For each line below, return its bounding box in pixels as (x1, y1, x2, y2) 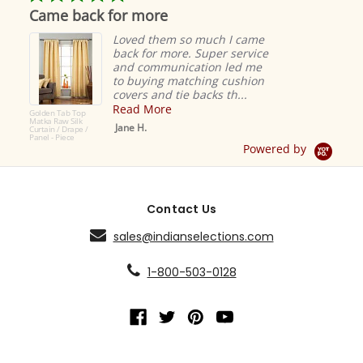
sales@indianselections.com (113, 228, 274, 246)
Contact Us (146, 201, 217, 218)
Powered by (243, 141, 310, 157)
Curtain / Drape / (29, 123, 88, 135)
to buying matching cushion (113, 73, 264, 89)
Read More (113, 101, 172, 117)
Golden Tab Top (29, 107, 85, 119)
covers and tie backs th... (113, 87, 247, 103)
